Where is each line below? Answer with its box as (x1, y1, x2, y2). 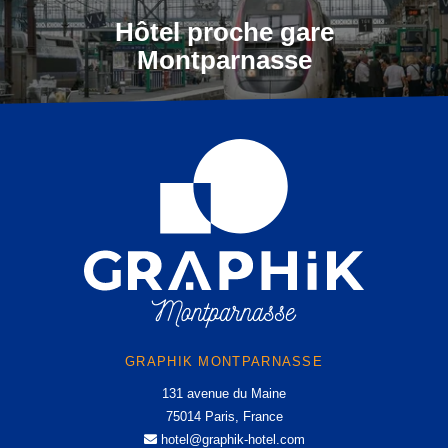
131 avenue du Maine (162, 385, 286, 401)
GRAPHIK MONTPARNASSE (125, 353, 323, 369)
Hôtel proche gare (114, 16, 334, 47)
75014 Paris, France (165, 408, 283, 424)
